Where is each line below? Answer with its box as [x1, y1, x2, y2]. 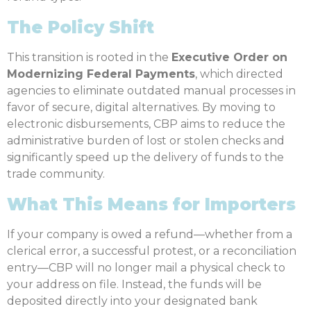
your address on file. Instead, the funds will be [7, 278, 262, 292]
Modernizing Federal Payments [7, 67, 195, 81]
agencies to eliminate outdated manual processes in [7, 84, 296, 98]
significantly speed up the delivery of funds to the [7, 151, 284, 165]
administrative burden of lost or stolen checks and [7, 134, 285, 148]
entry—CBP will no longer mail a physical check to [7, 261, 285, 275]
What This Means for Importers [7, 194, 296, 215]
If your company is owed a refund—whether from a [7, 228, 292, 242]
